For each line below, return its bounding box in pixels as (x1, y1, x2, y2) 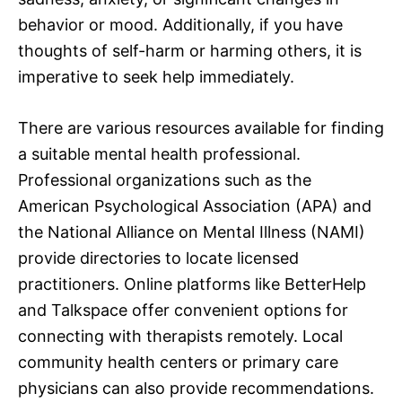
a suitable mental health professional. (18, 144, 301, 164)
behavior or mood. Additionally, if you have (18, 15, 343, 35)
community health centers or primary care (18, 353, 338, 372)
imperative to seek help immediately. (18, 67, 294, 87)
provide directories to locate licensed (18, 249, 299, 268)
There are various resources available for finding (18, 118, 384, 138)
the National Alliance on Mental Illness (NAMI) (18, 223, 365, 242)
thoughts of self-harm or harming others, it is (18, 41, 362, 61)
